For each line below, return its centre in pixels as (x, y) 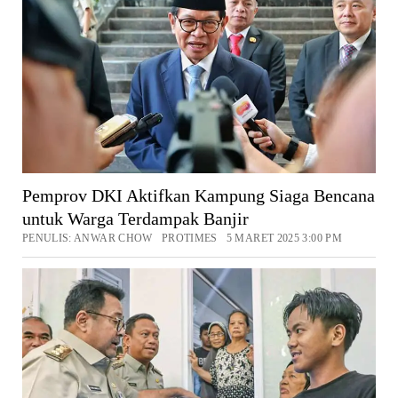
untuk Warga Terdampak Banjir (135, 218)
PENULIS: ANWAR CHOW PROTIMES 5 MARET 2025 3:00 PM (182, 238)
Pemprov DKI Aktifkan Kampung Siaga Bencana (198, 195)
